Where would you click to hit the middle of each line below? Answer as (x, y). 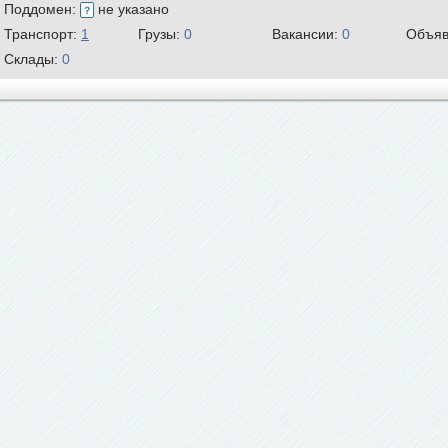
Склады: (33, 59)
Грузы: (161, 34)
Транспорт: (42, 34)
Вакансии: (307, 34)
